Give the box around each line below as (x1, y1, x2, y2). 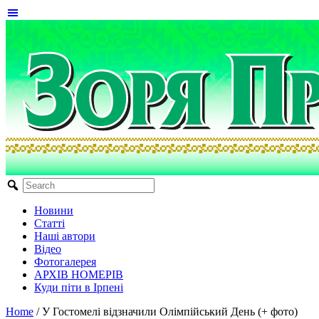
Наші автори (34, 230, 95, 242)
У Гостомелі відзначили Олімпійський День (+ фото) (42, 305, 298, 318)
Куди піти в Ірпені (34, 281, 123, 293)
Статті (34, 217, 65, 229)
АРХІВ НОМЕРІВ (34, 268, 123, 281)
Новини (34, 204, 73, 216)
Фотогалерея (34, 256, 96, 268)
